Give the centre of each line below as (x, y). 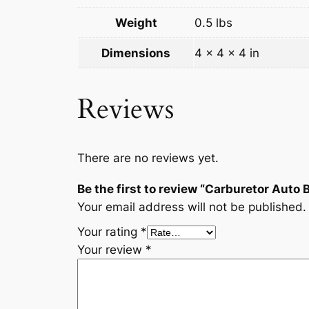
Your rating (109, 232)
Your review (111, 250)
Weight (136, 23)
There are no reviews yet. (148, 158)
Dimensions (136, 53)
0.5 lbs (213, 23)
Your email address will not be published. (192, 207)
